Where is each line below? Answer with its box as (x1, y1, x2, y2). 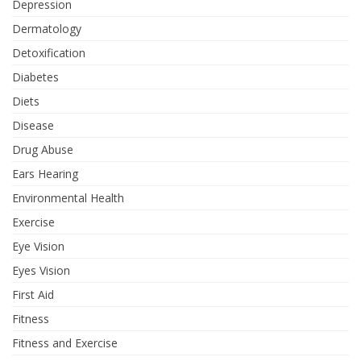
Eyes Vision (12, 263, 70, 279)
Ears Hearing (12, 166, 78, 182)
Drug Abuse (12, 142, 73, 158)
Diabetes (12, 69, 59, 85)
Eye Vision (12, 239, 64, 255)
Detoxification (12, 45, 85, 61)
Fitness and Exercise (12, 335, 118, 351)
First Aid (12, 287, 54, 303)
